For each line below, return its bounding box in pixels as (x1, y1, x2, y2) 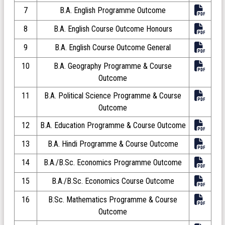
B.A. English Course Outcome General (55, 42, 171, 52)
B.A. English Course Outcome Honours (53, 24, 172, 34)
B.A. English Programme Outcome (60, 5, 166, 15)
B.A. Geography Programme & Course (54, 61, 172, 71)
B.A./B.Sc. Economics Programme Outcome (44, 157, 182, 167)
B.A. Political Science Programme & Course (44, 90, 181, 100)
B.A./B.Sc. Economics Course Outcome (51, 176, 174, 186)
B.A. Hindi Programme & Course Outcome (47, 139, 178, 149)
